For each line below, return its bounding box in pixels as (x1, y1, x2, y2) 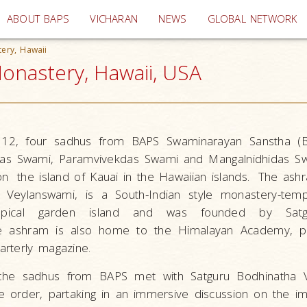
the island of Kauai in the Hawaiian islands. (17, 169, 255, 184)
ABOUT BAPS (7, 12, 70, 26)
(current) (137, 11, 180, 25)
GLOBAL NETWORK (207, 12, 297, 26)
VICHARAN (90, 12, 138, 26)
